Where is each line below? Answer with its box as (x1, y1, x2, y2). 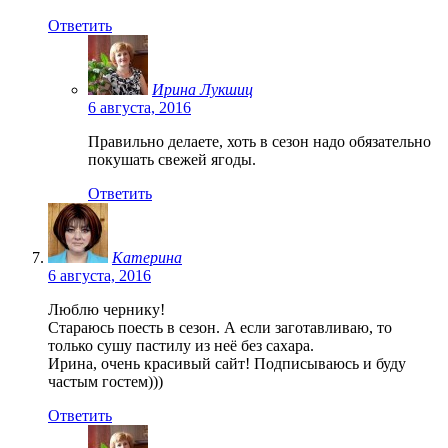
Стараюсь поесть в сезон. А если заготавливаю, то (48, 318, 392, 336)
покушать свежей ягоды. (88, 150, 256, 168)
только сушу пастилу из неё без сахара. (48, 336, 314, 354)
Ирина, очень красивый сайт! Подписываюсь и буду (48, 354, 406, 372)
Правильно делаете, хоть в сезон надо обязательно (88, 132, 431, 150)
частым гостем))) (48, 372, 163, 390)
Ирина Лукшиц (152, 80, 253, 98)
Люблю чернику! (48, 300, 165, 318)
